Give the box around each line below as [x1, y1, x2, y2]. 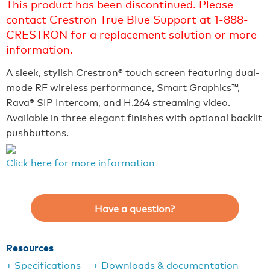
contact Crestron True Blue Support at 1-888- [6, 11, 248, 26]
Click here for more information [6, 155, 155, 169]
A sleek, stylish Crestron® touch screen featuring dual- [6, 65, 260, 78]
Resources [6, 240, 54, 254]
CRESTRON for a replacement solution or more [6, 27, 257, 41]
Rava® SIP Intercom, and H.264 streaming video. [6, 95, 230, 108]
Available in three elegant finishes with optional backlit [6, 110, 262, 124]
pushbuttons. [6, 125, 69, 139]
